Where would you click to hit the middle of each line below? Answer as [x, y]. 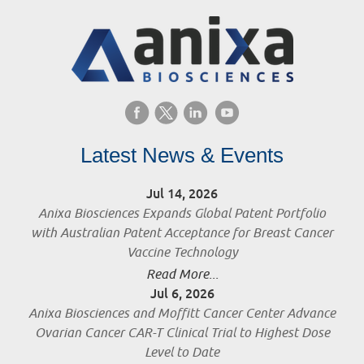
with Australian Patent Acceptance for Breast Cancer [182, 234]
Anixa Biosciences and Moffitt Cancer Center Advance [182, 314]
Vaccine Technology [182, 253]
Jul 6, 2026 [182, 294]
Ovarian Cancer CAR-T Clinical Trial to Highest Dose [182, 334]
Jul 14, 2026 [182, 194]
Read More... [182, 275]
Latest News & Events [182, 156]
